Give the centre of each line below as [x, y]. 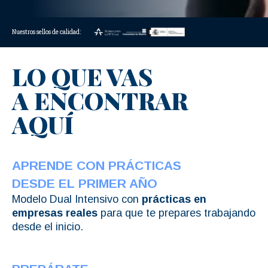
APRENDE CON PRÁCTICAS [98, 165]
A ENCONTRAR [100, 100]
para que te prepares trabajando [176, 213]
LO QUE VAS [82, 76]
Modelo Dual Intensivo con [77, 199]
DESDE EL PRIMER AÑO [85, 183]
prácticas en [174, 199]
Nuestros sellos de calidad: [46, 32]
